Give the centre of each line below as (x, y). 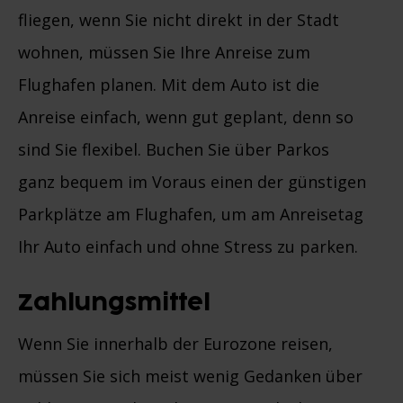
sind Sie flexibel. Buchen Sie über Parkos (174, 149)
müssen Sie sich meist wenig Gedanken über (190, 376)
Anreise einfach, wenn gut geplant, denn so (186, 116)
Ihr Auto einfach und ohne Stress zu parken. (188, 246)
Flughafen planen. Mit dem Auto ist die (169, 84)
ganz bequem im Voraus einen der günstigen (192, 181)
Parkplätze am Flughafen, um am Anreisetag (191, 214)
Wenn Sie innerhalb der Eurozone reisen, (175, 343)
